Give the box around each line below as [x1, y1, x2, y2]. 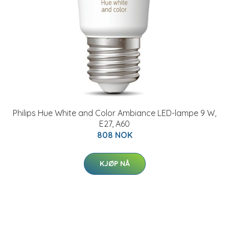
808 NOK [97, 130, 132, 140]
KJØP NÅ [99, 159, 130, 168]
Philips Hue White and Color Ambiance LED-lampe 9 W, [13, 108, 216, 118]
